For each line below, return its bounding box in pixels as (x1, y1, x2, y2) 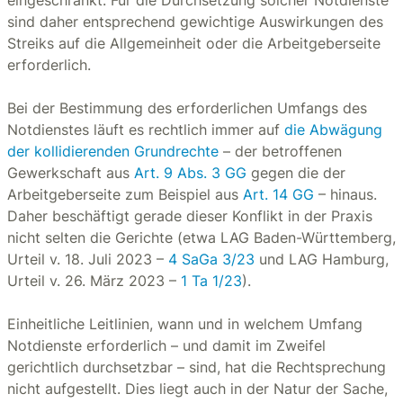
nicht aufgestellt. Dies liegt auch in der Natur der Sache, (7, 380, 388, 398)
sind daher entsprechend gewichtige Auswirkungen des (7, 13, 383, 31)
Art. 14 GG (243, 185, 314, 203)
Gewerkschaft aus (7, 164, 134, 182)
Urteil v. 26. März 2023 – (7, 272, 181, 290)
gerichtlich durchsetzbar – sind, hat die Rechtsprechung (7, 358, 386, 376)
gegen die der (246, 164, 345, 182)
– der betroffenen (219, 142, 342, 160)
